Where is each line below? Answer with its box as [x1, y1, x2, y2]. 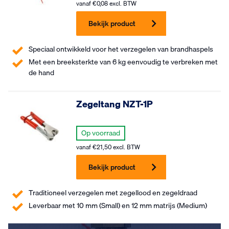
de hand [29, 67, 56, 78]
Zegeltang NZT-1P [76, 97, 153, 111]
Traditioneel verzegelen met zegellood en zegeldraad [29, 187, 197, 198]
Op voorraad [81, 127, 121, 139]
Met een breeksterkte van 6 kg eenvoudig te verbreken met [29, 56, 218, 67]
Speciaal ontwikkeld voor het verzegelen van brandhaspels [29, 43, 215, 55]
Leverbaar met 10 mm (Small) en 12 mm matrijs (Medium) [29, 200, 207, 211]
